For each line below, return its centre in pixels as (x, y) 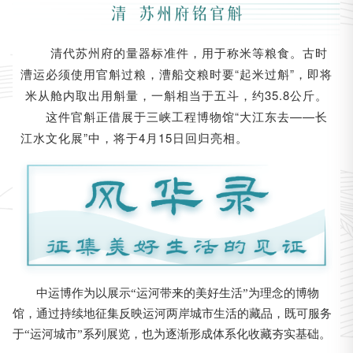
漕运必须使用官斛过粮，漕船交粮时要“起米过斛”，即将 (176, 73)
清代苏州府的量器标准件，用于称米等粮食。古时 (189, 52)
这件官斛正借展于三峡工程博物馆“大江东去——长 (186, 116)
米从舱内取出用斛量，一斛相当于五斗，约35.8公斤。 (176, 95)
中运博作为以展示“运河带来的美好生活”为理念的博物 (177, 293)
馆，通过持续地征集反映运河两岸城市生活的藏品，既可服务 (172, 313)
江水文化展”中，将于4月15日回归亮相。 (134, 137)
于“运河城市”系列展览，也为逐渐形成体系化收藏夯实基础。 (171, 334)
